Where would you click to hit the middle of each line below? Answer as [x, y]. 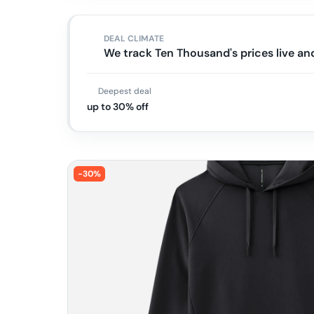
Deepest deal [125, 91]
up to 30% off [118, 107]
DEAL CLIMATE [134, 39]
